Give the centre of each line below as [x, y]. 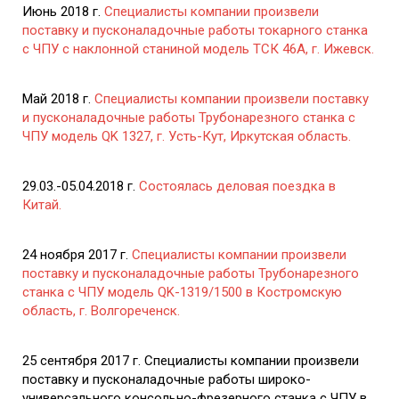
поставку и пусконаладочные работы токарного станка [195, 30]
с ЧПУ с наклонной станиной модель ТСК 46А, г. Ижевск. [198, 49]
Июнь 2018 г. [63, 11]
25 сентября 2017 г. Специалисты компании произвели [191, 360]
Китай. [42, 204]
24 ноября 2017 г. [77, 254]
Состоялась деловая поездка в [237, 186]
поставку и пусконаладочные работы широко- [167, 379]
